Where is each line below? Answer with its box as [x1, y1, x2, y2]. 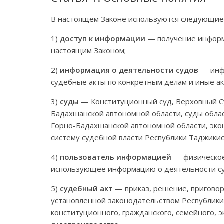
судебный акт [60, 183, 113, 193]
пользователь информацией [60, 151, 171, 162]
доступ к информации [60, 33, 145, 43]
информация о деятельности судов [60, 64, 198, 75]
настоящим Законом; [51, 45, 126, 55]
